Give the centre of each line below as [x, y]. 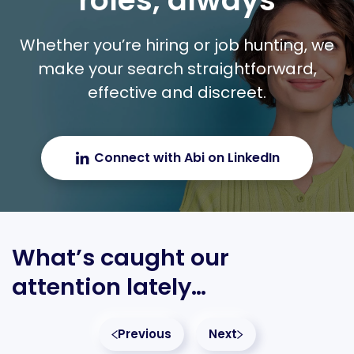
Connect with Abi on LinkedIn [187, 158]
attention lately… [109, 287]
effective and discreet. [177, 93]
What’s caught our [121, 258]
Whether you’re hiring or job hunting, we [177, 45]
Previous [144, 334]
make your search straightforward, [177, 69]
